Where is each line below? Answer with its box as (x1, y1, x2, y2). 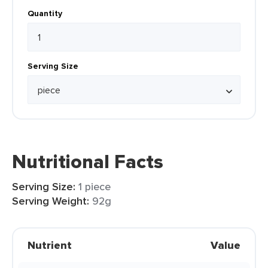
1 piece (78, 179, 111, 194)
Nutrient (28, 237, 72, 253)
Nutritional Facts (12, 147, 163, 176)
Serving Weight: (12, 193, 89, 209)
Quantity (28, 7, 62, 19)
